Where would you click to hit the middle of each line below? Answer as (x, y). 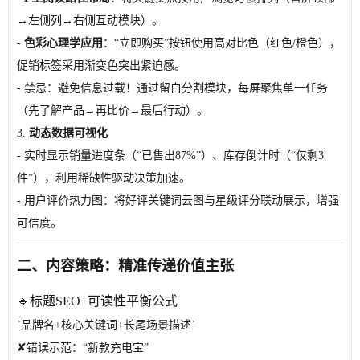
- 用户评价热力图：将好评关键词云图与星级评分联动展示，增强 (178, 200)
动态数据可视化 (68, 133)
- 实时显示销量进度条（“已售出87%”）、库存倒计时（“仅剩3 (170, 155)
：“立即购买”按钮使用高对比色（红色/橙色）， (222, 43)
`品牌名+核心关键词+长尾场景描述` (106, 325)
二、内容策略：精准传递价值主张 (125, 266)
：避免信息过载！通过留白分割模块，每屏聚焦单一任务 (187, 88)
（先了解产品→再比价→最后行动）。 (112, 110)
